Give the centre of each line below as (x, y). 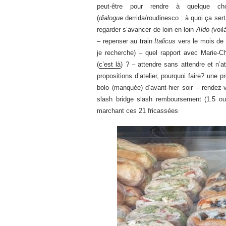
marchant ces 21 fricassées (137, 110)
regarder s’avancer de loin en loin (147, 29)
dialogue (112, 18)
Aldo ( (205, 29)
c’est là (110, 64)
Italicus (166, 41)
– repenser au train (126, 41)
